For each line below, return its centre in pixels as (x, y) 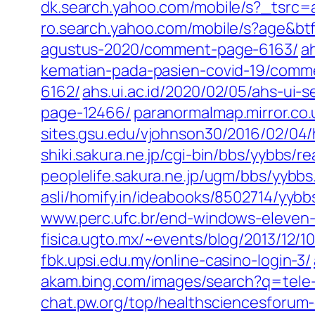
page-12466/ (86, 112)
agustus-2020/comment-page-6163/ (169, 49)
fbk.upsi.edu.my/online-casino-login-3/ (176, 260)
